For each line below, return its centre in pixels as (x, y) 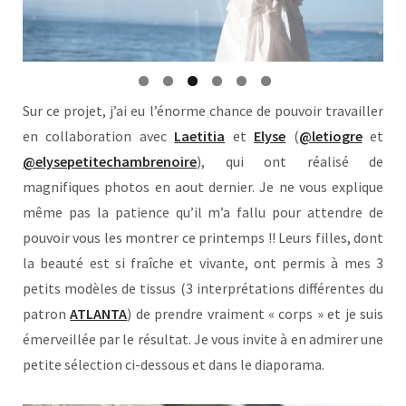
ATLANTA (99, 314)
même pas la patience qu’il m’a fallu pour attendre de (203, 213)
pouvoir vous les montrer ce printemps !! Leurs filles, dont (203, 238)
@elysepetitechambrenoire (110, 162)
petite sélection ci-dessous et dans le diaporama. (174, 365)
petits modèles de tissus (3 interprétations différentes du (203, 289)
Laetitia (200, 136)
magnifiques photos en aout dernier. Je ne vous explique (203, 187)
